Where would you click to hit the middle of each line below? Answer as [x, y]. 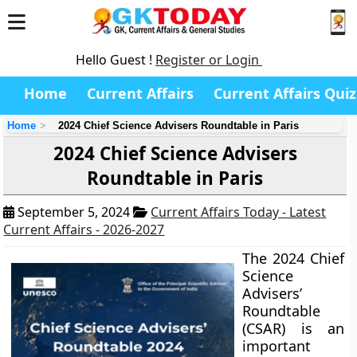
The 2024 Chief [293, 258]
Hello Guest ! [116, 60]
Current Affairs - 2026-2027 [84, 229]
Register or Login [209, 60]
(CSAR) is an [293, 328]
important [277, 346]
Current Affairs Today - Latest [239, 212]
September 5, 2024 [74, 212]
